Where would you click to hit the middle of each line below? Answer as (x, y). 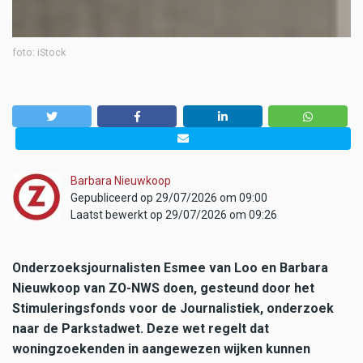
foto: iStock (39, 53)
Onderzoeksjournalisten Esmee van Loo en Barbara (170, 267)
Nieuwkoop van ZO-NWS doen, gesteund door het (163, 288)
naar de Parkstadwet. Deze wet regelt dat (141, 328)
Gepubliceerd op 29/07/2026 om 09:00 (169, 197)
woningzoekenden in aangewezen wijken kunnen (161, 348)
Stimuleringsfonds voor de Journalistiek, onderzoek (173, 308)
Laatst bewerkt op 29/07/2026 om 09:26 (174, 214)
